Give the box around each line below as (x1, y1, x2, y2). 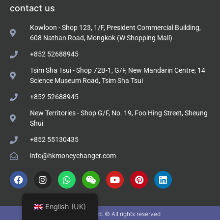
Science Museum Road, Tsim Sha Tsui (30, 77, 143, 85)
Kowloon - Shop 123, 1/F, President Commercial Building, (30, 24, 201, 32)
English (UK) (45, 202, 86, 211)
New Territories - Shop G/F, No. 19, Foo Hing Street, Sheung (30, 109, 208, 117)
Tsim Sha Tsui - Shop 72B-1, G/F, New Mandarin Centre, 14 (30, 66, 205, 75)
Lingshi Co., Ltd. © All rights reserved (59, 210, 161, 218)
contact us (10, 3, 55, 14)
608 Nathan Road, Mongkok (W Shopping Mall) (30, 34, 172, 42)
